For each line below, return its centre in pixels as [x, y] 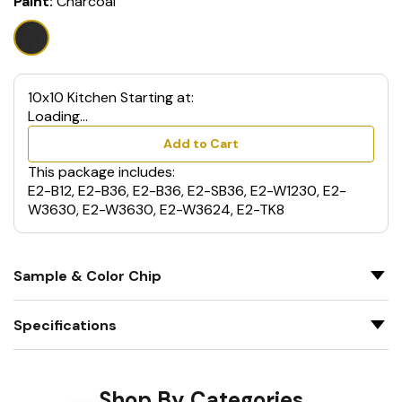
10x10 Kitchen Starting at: [111, 97]
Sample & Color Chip [87, 275]
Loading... [58, 116]
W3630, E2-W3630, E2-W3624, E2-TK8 [156, 210]
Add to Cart [201, 144]
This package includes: [101, 172]
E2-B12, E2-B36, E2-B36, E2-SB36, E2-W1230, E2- [187, 191]
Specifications [65, 325]
